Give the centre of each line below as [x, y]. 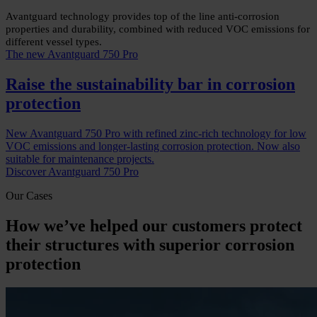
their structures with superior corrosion [150, 244]
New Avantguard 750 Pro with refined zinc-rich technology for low [156, 133]
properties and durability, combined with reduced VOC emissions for [158, 29]
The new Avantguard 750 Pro [72, 54]
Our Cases [29, 195]
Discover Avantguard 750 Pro [72, 171]
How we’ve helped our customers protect [154, 225]
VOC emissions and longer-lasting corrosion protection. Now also [153, 146]
